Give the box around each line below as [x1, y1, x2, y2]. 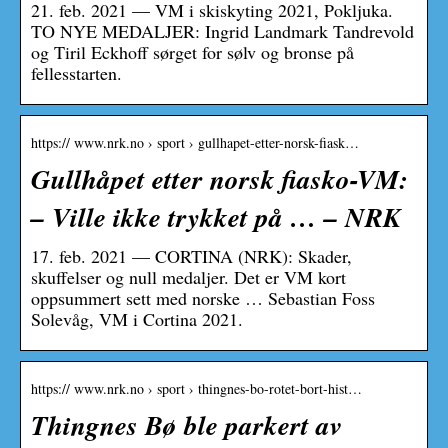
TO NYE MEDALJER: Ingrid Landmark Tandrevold [31, 18, 414, 43]
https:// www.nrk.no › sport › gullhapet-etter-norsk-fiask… [31, 132, 359, 152]
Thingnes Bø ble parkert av [31, 405, 342, 444]
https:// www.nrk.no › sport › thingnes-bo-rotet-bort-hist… [31, 378, 362, 398]
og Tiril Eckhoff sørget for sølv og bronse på [31, 39, 354, 64]
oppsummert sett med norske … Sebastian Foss [31, 285, 375, 310]
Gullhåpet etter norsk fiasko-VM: [31, 159, 408, 198]
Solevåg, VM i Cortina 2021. [31, 306, 243, 331]
